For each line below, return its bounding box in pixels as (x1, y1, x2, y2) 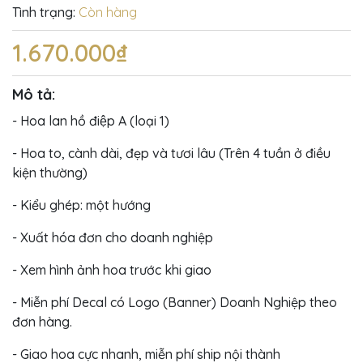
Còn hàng (79, 3, 137, 20)
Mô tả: (12, 84, 55, 104)
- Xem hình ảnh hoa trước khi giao (12, 261, 211, 278)
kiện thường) (12, 164, 88, 181)
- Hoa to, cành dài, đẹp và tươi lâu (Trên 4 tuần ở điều (12, 144, 331, 161)
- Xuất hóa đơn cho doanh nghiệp (12, 228, 216, 246)
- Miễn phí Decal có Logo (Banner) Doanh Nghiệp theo (12, 293, 337, 310)
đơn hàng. (12, 313, 72, 330)
